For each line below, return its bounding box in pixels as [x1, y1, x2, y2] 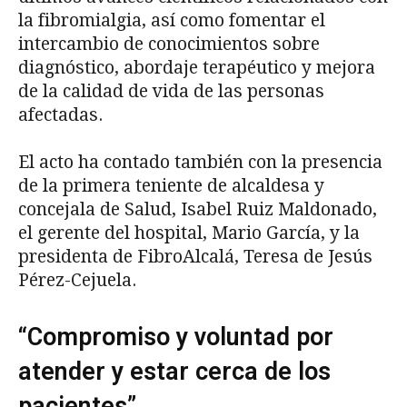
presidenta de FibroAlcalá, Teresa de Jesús [18, 246, 372, 268]
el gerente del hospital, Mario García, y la [18, 223, 360, 244]
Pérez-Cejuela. [18, 270, 136, 292]
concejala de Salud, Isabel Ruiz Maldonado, [18, 199, 377, 221]
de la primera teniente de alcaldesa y [18, 175, 324, 197]
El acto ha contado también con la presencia [18, 152, 382, 174]
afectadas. [18, 104, 103, 126]
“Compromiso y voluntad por [18, 323, 333, 352]
